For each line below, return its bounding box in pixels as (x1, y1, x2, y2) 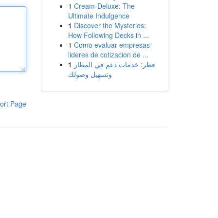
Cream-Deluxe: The (73, 1, 135, 11)
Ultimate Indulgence (68, 11, 129, 20)
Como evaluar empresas (73, 40, 150, 50)
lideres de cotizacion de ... (68, 50, 148, 59)
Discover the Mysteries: (73, 20, 146, 30)
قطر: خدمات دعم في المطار (73, 59, 155, 69)
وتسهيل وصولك (68, 69, 112, 79)
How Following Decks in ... (68, 30, 149, 40)
